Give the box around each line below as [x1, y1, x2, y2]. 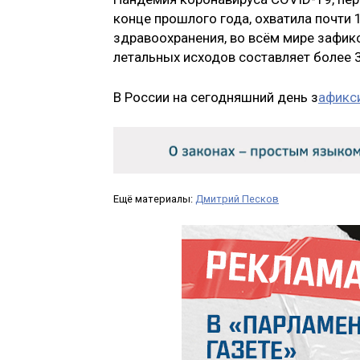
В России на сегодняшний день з [113, 88, 318, 105]
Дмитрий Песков [195, 193, 279, 206]
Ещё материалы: [113, 193, 195, 206]
